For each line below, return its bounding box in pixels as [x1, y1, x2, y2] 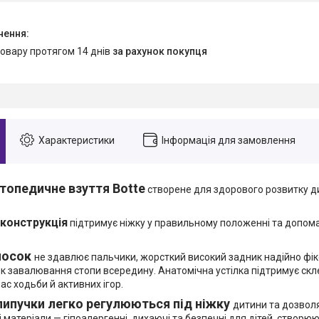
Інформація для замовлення [162, 135, 296, 147]
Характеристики [38, 135, 115, 147]
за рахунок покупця [113, 46, 207, 58]
